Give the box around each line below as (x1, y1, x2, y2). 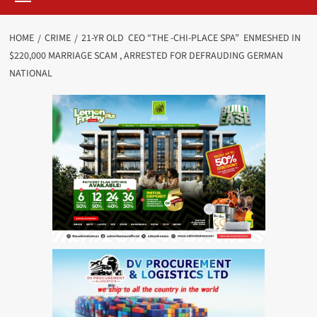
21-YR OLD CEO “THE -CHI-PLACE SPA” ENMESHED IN (81, 31, 301, 46)
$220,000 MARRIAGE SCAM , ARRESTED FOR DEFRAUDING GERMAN (8, 49, 283, 64)
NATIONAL (8, 67, 52, 81)
